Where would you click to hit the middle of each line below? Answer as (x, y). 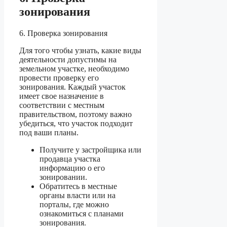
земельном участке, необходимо (74, 69)
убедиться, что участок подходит (76, 124)
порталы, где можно (74, 205)
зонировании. (63, 177)
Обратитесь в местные (78, 186)
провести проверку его (59, 78)
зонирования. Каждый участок (72, 87)
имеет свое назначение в (62, 96)
